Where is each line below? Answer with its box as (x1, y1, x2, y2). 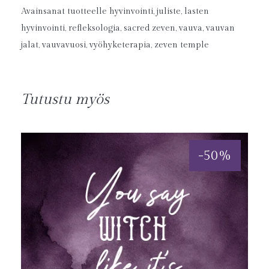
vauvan (206, 23, 235, 33)
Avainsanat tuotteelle (21, 6, 109, 16)
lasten (184, 6, 209, 16)
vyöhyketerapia (89, 40, 151, 50)
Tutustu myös (21, 91, 109, 108)
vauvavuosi (42, 40, 86, 50)
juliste (157, 6, 181, 16)
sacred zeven (124, 23, 175, 33)
